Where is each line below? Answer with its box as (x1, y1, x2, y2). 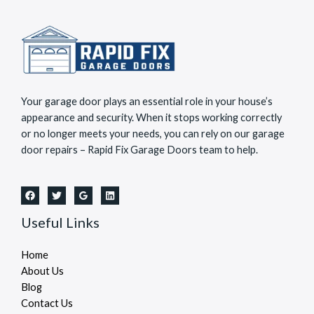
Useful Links (21, 214, 100, 231)
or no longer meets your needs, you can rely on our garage (21, 127, 285, 139)
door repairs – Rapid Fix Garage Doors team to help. (21, 143, 258, 156)
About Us (21, 265, 64, 278)
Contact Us (21, 297, 73, 310)
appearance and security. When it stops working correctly (21, 111, 282, 123)
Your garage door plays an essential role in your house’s (21, 95, 273, 107)
